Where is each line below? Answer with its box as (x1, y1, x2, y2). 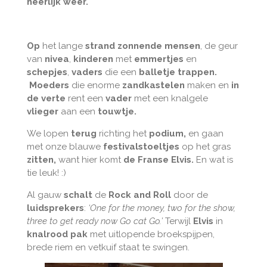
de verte (26, 92, 66, 104)
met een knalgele (131, 92, 208, 104)
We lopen (26, 128, 71, 139)
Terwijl (164, 215, 193, 226)
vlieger (26, 105, 58, 117)
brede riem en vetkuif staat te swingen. (26, 241, 190, 253)
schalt (63, 189, 92, 200)
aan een (58, 105, 98, 117)
